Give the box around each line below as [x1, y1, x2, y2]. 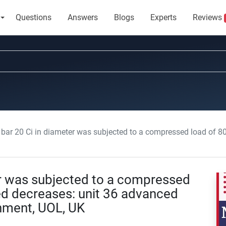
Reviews [192, 13, 224, 22]
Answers [67, 13, 98, 22]
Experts [150, 13, 177, 22]
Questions [15, 13, 51, 22]
